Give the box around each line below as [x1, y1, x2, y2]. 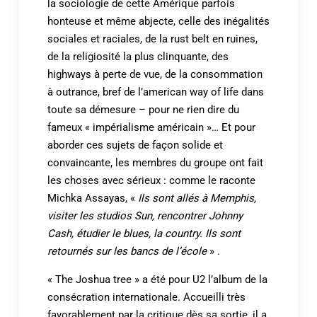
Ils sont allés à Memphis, [137, 191, 256, 204]
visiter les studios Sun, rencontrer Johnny [47, 209, 243, 222]
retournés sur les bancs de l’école [47, 244, 207, 258]
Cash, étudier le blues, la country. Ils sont [47, 226, 241, 240]
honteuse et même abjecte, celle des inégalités [47, 14, 270, 28]
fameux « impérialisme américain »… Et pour [47, 120, 255, 134]
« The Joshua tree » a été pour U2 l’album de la [47, 272, 267, 286]
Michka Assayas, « [47, 191, 138, 204]
